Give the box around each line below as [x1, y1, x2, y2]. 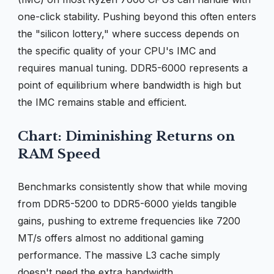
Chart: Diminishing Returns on [18, 128, 235, 144]
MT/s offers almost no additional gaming [18, 231, 204, 244]
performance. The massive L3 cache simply [18, 248, 220, 261]
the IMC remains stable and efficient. [18, 95, 187, 108]
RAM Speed [18, 146, 100, 162]
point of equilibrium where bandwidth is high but [18, 78, 241, 91]
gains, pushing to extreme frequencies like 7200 [18, 214, 240, 227]
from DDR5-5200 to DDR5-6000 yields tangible [18, 197, 237, 210]
